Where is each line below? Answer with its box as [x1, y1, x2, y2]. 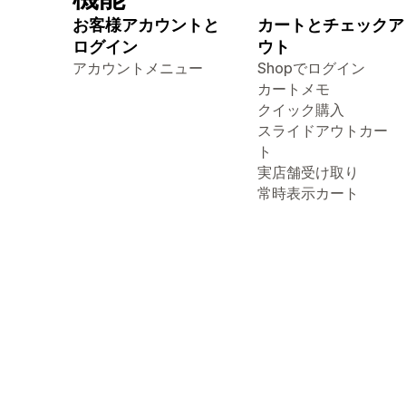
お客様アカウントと [72, 15, 219, 34]
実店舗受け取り [257, 163, 359, 181]
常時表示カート [257, 184, 359, 202]
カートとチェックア [257, 15, 404, 34]
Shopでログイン [257, 59, 365, 77]
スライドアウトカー [257, 121, 388, 140]
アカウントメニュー [72, 59, 203, 77]
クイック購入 [257, 101, 344, 119]
